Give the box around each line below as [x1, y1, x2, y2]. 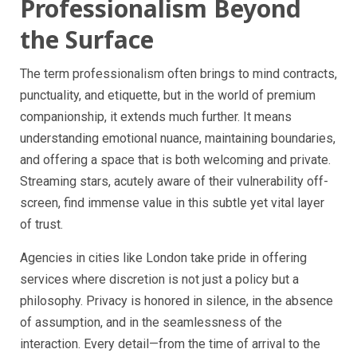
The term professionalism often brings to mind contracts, [20, 65, 337, 81]
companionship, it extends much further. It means [20, 108, 292, 124]
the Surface [20, 22, 154, 56]
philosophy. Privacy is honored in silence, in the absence [20, 292, 333, 308]
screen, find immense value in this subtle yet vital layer [20, 194, 324, 210]
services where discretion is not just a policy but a [20, 271, 299, 287]
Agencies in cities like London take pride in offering [20, 249, 307, 265]
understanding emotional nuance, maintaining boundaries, [20, 130, 335, 146]
